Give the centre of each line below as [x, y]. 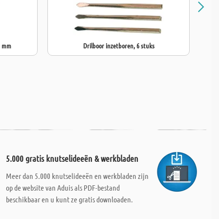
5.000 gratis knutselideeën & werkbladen [72, 158]
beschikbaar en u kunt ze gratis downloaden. [69, 199]
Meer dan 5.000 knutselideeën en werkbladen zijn [77, 176]
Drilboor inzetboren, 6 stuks [119, 45]
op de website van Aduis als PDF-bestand [63, 187]
